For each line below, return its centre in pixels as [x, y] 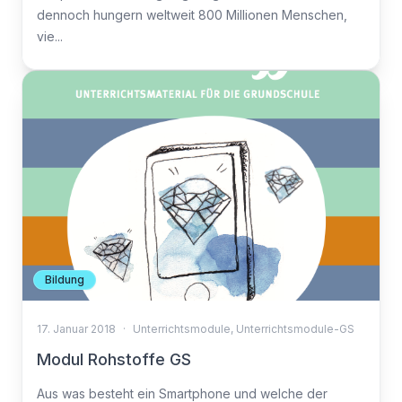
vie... [50, 36]
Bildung [65, 280]
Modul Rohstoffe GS [114, 359]
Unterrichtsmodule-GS [295, 329]
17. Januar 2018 [76, 329]
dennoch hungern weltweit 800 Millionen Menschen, [192, 15]
